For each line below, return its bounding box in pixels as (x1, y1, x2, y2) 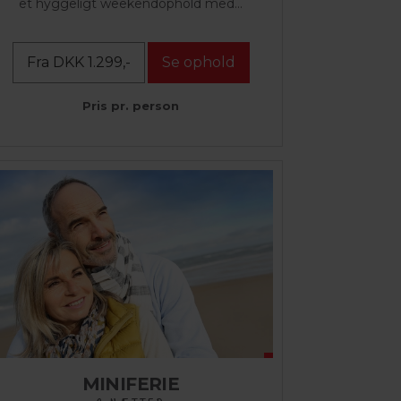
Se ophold (161, 54, 235, 72)
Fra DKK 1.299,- (26, 54, 131, 72)
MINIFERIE (81, 373, 180, 396)
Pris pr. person (82, 98, 179, 114)
